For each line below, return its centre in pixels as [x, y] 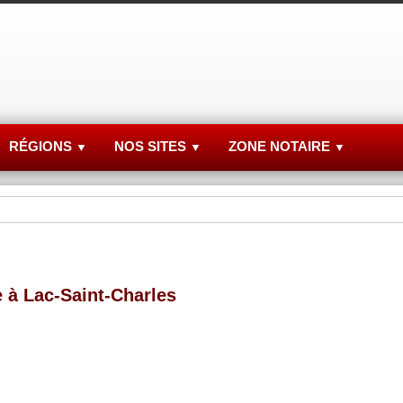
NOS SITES [152, 146]
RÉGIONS [42, 146]
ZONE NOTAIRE [281, 146]
